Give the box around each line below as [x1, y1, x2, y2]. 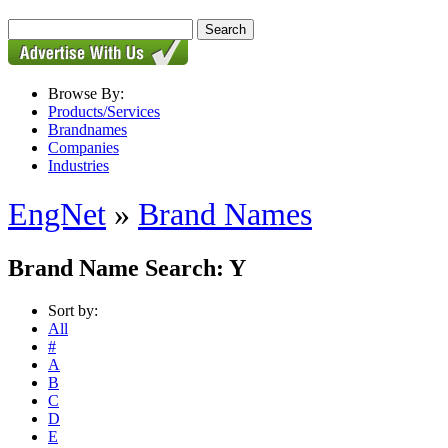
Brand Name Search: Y [8, 254, 246, 281]
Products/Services [48, 103, 160, 120]
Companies [48, 139, 119, 156]
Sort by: [48, 301, 98, 319]
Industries [48, 157, 109, 174]
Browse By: [48, 85, 124, 102]
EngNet [8, 196, 106, 233]
